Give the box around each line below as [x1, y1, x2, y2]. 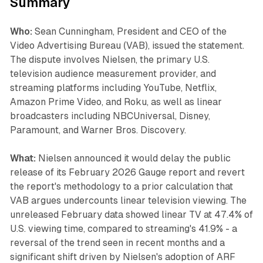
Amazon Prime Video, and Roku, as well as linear [9, 96, 222, 108]
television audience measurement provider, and [9, 68, 216, 80]
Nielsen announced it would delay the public [35, 153, 231, 164]
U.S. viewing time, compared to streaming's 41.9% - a [9, 223, 237, 235]
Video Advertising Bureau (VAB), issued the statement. [9, 40, 244, 52]
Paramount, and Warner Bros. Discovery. [9, 124, 186, 136]
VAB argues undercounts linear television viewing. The [9, 195, 247, 207]
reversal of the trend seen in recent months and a [9, 237, 225, 249]
